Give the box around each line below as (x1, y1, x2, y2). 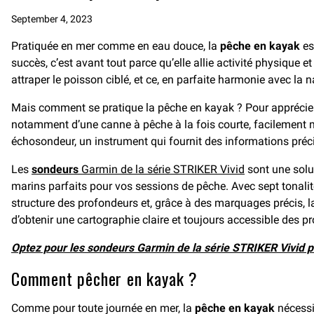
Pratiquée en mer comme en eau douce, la (11, 39, 220, 53)
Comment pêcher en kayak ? (11, 266, 198, 291)
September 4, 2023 (11, 13, 93, 25)
